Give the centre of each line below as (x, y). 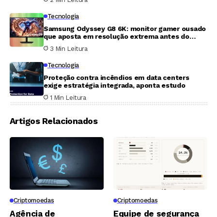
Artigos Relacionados (54, 121)
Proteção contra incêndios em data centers (116, 77)
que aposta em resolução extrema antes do (116, 36)
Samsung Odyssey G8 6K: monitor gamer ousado (125, 28)
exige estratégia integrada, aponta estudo (115, 85)
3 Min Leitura (69, 48)
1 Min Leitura (68, 97)
